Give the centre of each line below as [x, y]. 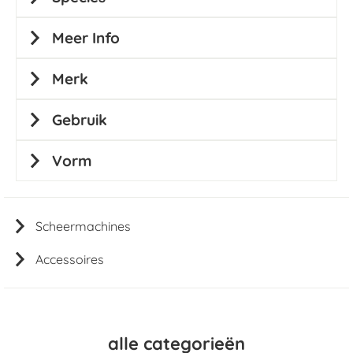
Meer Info [86, 38]
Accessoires [70, 259]
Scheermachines [83, 226]
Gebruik [80, 120]
